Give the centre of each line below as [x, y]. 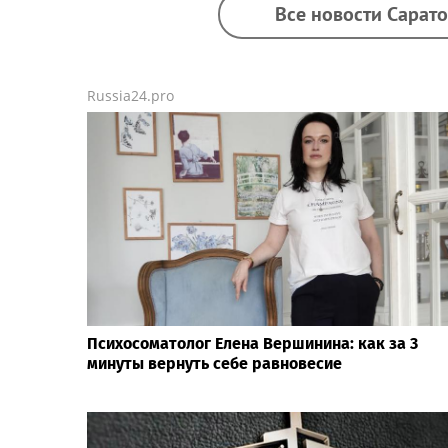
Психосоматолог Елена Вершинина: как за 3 [252, 344]
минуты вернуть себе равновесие [214, 364]
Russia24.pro [130, 95]
